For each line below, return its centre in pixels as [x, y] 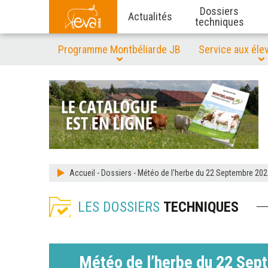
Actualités [150, 16]
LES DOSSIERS [121, 207]
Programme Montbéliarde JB [119, 49]
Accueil [82, 173]
